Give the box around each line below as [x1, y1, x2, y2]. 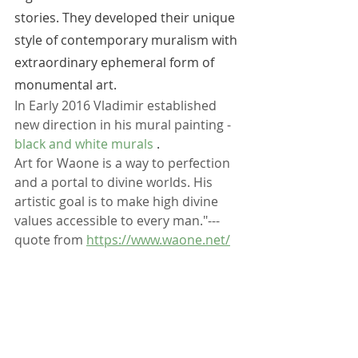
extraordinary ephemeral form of [14, 54, 217, 72]
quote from [14, 231, 86, 249]
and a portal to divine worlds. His [14, 173, 216, 192]
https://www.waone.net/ [86, 231, 230, 249]
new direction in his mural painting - [14, 116, 234, 134]
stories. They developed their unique [14, 9, 238, 27]
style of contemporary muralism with [14, 31, 241, 50]
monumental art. [14, 76, 120, 94]
